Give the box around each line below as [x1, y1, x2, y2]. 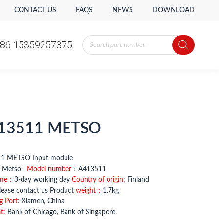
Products [82, 35, 113, 43]
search [82, 43, 104, 50]
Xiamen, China [19, 198, 65, 205]
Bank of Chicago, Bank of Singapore [5, 209, 115, 216]
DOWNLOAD [153, 7, 195, 14]
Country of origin [71, 176, 123, 183]
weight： [75, 187, 103, 194]
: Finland [123, 176, 149, 183]
